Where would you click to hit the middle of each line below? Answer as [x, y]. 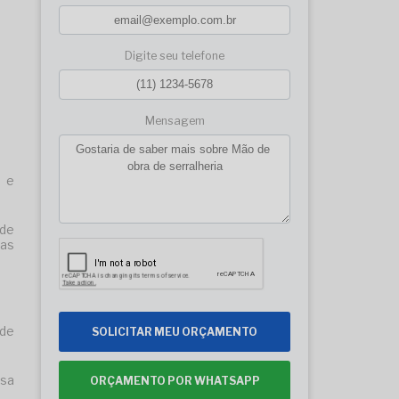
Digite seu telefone [175, 56]
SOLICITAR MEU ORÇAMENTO [175, 331]
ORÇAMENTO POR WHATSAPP [175, 380]
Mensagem [175, 120]
